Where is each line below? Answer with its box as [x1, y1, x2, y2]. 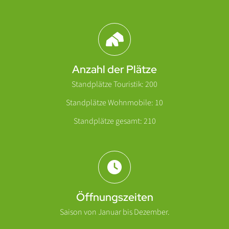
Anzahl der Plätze [72, 62, 157, 77]
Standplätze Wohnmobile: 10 [66, 97, 163, 109]
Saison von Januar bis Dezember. [59, 207, 170, 218]
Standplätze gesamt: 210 [73, 116, 156, 127]
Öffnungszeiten [76, 190, 153, 204]
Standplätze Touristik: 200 [72, 79, 157, 90]
